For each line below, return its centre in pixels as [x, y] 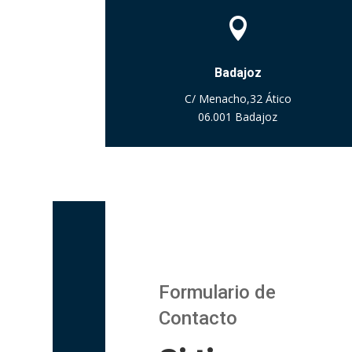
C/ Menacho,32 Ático [238, 98]
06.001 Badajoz [238, 116]
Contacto [198, 318]
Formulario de [217, 292]
